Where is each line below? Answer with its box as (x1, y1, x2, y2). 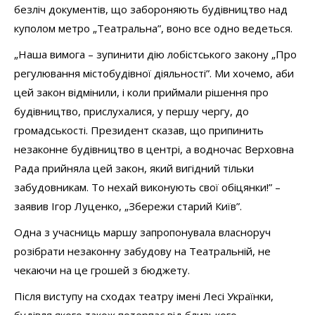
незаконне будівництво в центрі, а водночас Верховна (14, 141, 294, 156)
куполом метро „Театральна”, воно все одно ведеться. (14, 20, 292, 35)
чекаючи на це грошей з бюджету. (14, 262, 190, 277)
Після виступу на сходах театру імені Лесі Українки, (14, 288, 274, 303)
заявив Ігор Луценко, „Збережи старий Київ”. (14, 198, 242, 213)
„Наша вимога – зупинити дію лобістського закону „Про (14, 46, 297, 61)
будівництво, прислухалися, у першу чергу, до (14, 103, 249, 118)
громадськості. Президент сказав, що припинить (14, 122, 264, 137)
